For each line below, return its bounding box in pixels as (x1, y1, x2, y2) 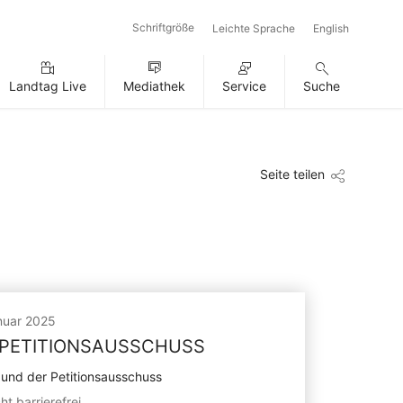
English (313, 22, 349, 35)
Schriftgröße (132, 21, 194, 34)
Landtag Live (9, 78, 86, 94)
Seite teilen (260, 166, 325, 182)
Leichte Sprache (212, 22, 295, 35)
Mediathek (123, 78, 185, 94)
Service (222, 78, 266, 94)
